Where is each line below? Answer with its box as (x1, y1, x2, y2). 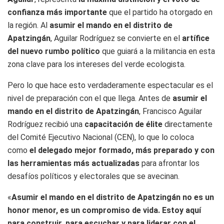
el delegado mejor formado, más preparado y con (29, 145, 214, 155)
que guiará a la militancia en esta (100, 46, 215, 56)
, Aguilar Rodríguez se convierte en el (50, 33, 182, 43)
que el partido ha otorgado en (107, 7, 212, 17)
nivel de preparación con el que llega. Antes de (7, 93, 172, 103)
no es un (182, 192, 214, 202)
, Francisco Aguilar (139, 106, 202, 116)
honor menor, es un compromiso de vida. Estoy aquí (7, 205, 201, 215)
